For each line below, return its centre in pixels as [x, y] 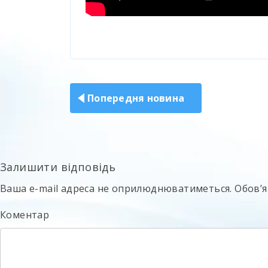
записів [96, 90]
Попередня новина [136, 98]
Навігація [103, 69]
